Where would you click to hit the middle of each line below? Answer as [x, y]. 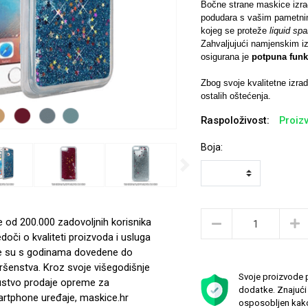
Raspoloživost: [235, 120]
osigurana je [226, 57]
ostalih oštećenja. [235, 96]
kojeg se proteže [235, 31]
